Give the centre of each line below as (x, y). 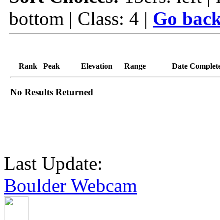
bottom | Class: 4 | (81, 18)
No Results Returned (52, 92)
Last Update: (53, 163)
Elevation (97, 66)
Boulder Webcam (70, 185)
